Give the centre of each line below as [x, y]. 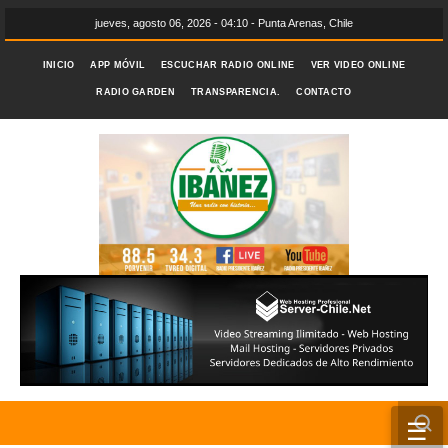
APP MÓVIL [118, 65]
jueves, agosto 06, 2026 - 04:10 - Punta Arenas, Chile [224, 23]
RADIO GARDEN [135, 92]
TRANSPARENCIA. [236, 92]
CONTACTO [324, 92]
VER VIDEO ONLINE [358, 65]
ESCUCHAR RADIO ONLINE [228, 65]
